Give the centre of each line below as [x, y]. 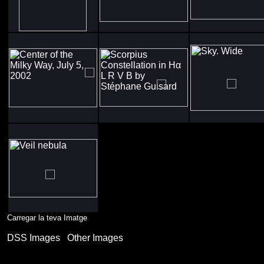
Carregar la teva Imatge [47, 217]
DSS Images [34, 237]
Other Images [95, 237]
